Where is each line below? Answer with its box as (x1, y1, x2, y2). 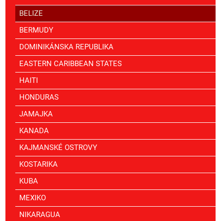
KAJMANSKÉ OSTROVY (19, 143, 97, 152)
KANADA (19, 126, 49, 136)
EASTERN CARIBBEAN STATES (19, 59, 122, 69)
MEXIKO (19, 193, 46, 203)
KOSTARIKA (19, 160, 58, 169)
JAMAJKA (19, 110, 53, 119)
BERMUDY (19, 26, 53, 35)
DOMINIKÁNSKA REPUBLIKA (19, 42, 113, 52)
